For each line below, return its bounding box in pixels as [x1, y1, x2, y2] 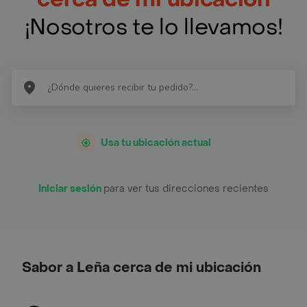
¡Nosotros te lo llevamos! [24, 12, 283, 42]
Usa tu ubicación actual [101, 136, 211, 149]
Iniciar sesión [38, 182, 103, 195]
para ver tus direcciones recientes [103, 182, 269, 195]
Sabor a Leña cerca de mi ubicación [22, 258, 261, 277]
